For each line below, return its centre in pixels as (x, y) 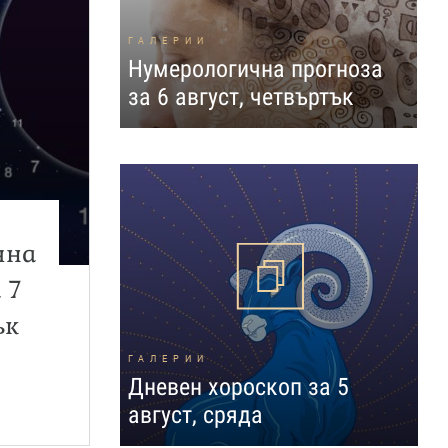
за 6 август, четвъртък (240, 97)
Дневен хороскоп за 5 (238, 387)
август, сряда (195, 415)
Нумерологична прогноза (255, 69)
